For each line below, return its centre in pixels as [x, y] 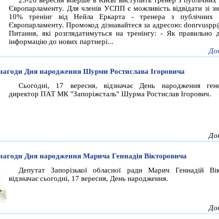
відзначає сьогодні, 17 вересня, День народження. [88, 179]
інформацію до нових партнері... [61, 42]
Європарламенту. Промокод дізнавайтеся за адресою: [96, 25]
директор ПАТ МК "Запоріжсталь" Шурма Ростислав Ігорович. [110, 94]
